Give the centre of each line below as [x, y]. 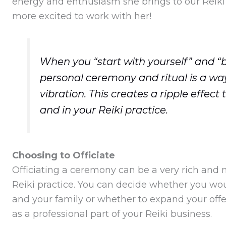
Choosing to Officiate [63, 155]
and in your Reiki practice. [104, 110]
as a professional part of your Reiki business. [112, 214]
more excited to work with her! [81, 16]
